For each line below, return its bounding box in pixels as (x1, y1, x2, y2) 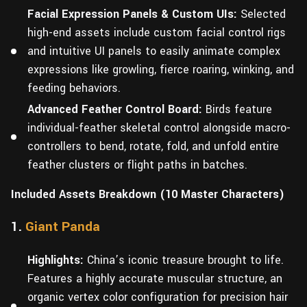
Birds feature (202, 101, 272, 117)
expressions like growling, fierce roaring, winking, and (27, 62, 294, 77)
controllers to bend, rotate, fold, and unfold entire (27, 138, 279, 154)
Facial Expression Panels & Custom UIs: (27, 6, 237, 22)
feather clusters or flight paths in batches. (27, 157, 247, 173)
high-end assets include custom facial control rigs (27, 25, 286, 40)
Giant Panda (25, 217, 100, 237)
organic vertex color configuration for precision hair (27, 289, 288, 306)
